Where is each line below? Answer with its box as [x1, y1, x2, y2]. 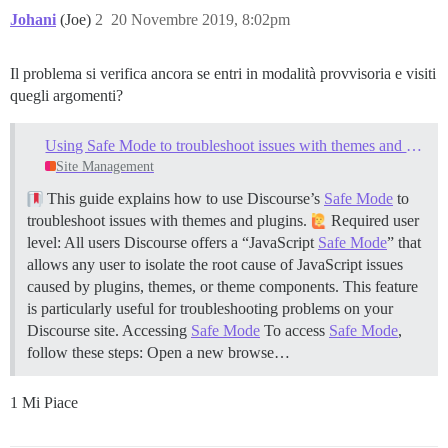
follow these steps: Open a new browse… [27, 344, 290, 362]
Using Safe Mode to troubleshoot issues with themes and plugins [406, 137, 423, 155]
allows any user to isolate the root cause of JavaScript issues [27, 256, 403, 274]
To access [260, 322, 329, 340]
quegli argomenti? [10, 86, 123, 104]
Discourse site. [27, 322, 122, 340]
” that [387, 234, 421, 252]
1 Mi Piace [10, 394, 78, 412]
